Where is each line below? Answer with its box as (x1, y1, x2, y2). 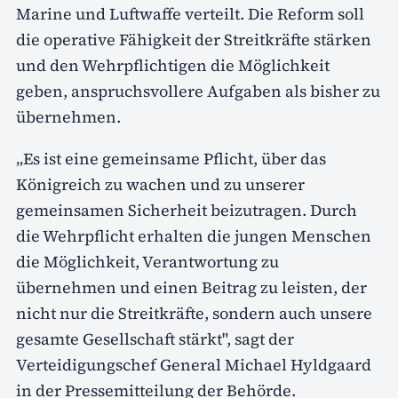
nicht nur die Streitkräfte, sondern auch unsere (16, 301, 372, 324)
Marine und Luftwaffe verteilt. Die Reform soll (16, 2, 364, 25)
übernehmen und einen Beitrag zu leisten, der (16, 275, 367, 298)
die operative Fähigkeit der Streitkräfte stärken (16, 28, 371, 51)
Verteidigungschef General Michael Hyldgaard (16, 353, 371, 376)
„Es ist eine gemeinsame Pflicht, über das (16, 147, 326, 170)
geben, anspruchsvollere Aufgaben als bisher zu (16, 79, 380, 102)
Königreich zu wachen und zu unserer (16, 172, 305, 195)
